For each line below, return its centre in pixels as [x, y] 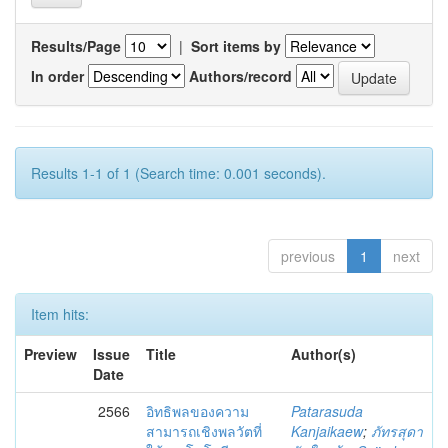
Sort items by [236, 46]
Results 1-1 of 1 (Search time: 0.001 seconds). [178, 173]
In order [57, 75]
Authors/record [240, 75]
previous [308, 256]
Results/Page [76, 46]
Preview [50, 354]
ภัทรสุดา [397, 431]
